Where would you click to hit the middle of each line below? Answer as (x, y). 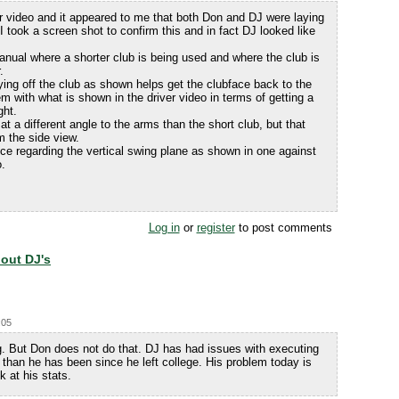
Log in (164, 228)
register (216, 228)
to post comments (283, 228)
